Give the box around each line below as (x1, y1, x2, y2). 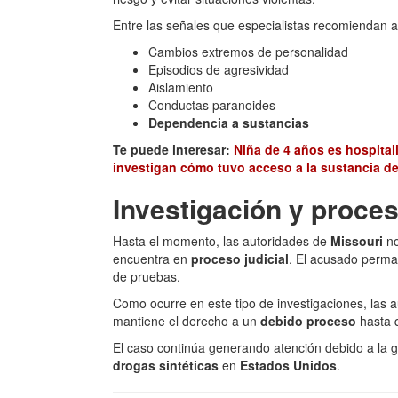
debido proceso (260, 312, 356, 330)
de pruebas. (113, 267, 180, 285)
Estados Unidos (240, 356, 337, 374)
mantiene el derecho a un (113, 312, 260, 330)
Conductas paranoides (148, 96, 275, 114)
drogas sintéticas (113, 356, 219, 374)
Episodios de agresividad (148, 60, 289, 78)
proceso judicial (191, 250, 289, 267)
